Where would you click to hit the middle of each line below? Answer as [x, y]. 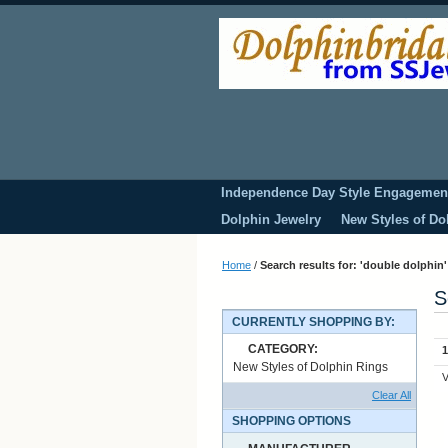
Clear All [391, 395]
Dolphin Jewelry [271, 219]
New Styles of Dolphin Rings [310, 367]
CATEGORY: [283, 349]
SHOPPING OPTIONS [291, 421]
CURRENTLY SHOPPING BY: [313, 322]
